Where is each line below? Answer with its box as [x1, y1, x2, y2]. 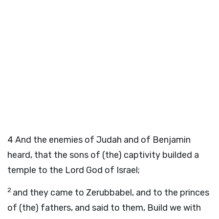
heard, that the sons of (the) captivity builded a [7, 150, 199, 160]
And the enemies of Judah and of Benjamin [15, 134, 191, 145]
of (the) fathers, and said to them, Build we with [7, 202, 201, 213]
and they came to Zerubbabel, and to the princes [13, 187, 209, 198]
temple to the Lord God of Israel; [7, 165, 140, 175]
